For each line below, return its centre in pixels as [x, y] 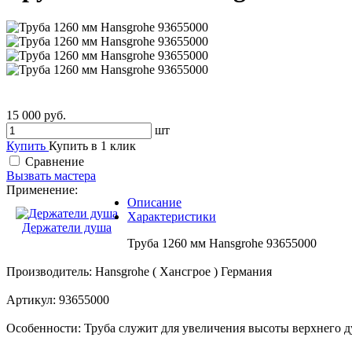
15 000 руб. [36, 115]
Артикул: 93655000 [58, 299]
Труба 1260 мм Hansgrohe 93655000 [222, 243]
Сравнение [55, 161]
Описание [154, 202]
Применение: [42, 189]
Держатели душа [67, 227]
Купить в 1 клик [92, 145]
